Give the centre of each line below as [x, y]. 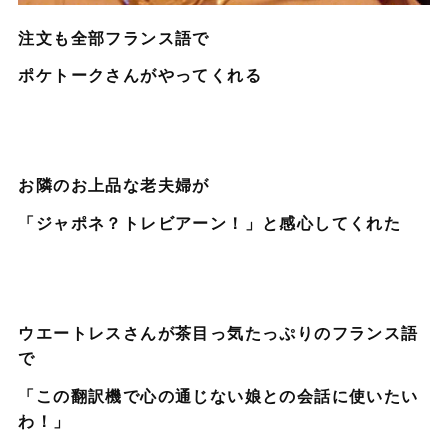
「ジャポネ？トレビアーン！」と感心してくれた [210, 222]
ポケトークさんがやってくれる [140, 75]
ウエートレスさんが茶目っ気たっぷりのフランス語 [218, 332]
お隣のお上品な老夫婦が [114, 185]
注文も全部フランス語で [114, 37]
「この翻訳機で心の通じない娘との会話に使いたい [218, 395]
